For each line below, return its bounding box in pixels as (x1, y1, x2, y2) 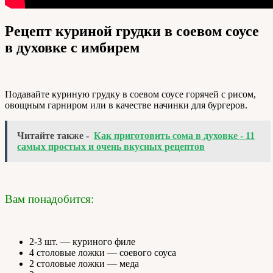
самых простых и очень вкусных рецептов (17, 141, 205, 152)
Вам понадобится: (5, 193, 94, 205)
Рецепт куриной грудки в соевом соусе (5, 23, 259, 40)
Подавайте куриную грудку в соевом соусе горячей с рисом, (5, 89, 256, 99)
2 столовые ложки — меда (29, 258, 139, 269)
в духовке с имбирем (5, 40, 140, 56)
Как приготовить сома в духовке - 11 (94, 130, 255, 141)
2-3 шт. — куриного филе (29, 236, 135, 247)
